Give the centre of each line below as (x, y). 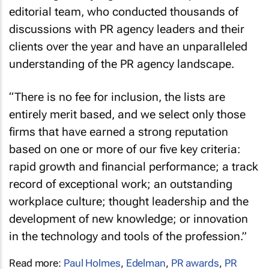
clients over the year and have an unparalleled (128, 47)
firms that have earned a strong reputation (119, 131)
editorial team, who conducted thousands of (124, 12)
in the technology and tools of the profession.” (128, 236)
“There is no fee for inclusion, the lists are (117, 97)
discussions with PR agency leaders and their (127, 29)
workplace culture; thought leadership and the (129, 201)
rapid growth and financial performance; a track (134, 166)
